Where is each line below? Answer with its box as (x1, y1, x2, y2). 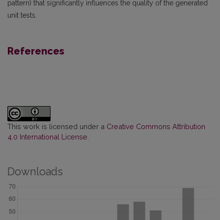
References (7, 45, 64, 57)
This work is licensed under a (7, 122, 107, 131)
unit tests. (7, 11, 37, 20)
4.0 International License (7, 133, 87, 141)
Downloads (7, 165, 63, 178)
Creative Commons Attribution (107, 122, 205, 131)
